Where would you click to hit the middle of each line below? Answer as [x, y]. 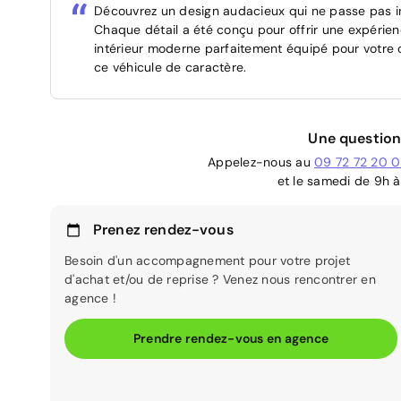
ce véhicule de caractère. [171, 68]
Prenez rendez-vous [163, 230]
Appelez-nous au [261, 162]
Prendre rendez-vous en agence [231, 339]
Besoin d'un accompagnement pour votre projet [207, 261]
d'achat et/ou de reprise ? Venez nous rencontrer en [220, 280]
